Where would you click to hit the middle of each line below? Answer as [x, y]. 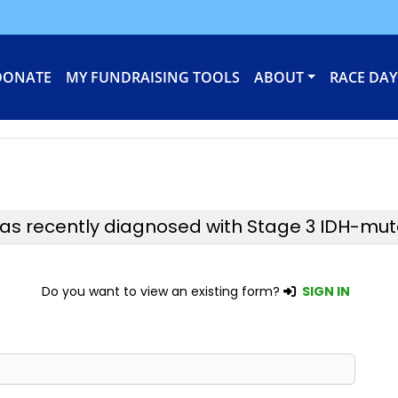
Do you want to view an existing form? [163, 291]
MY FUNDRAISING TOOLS [152, 77]
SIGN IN [326, 291]
